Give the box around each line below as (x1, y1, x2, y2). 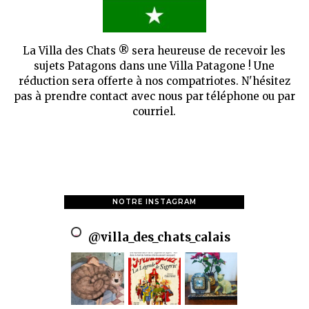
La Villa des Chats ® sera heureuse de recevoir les (23, 44, 286, 57)
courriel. (132, 105, 177, 118)
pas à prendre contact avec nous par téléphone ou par (13, 90, 295, 103)
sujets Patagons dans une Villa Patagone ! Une (34, 59, 275, 72)
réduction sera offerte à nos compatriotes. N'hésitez (18, 74, 290, 88)
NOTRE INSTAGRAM (112, 197, 197, 206)
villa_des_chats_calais (101, 230, 231, 245)
